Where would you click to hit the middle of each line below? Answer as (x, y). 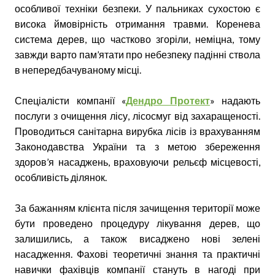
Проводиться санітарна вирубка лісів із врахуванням (137, 131)
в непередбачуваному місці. (78, 69)
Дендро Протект (168, 100)
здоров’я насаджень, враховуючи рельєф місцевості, (137, 161)
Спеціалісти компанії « (70, 100)
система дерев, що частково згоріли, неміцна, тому (137, 39)
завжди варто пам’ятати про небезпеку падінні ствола (137, 54)
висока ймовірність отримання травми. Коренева (137, 23)
